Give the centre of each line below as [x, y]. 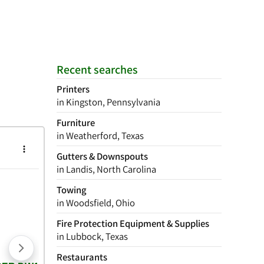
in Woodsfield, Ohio [96, 203]
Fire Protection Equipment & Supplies [133, 223]
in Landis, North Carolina [106, 169]
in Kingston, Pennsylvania [108, 102]
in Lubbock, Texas [92, 236]
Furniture [76, 123]
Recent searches [97, 70]
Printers [73, 89]
